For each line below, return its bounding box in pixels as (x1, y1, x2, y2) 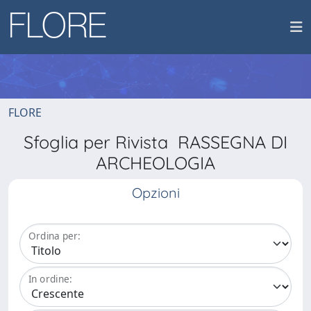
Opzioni (131, 184, 180, 201)
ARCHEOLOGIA (96, 152, 215, 174)
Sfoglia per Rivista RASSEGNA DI (24, 131, 287, 153)
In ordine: (28, 272, 72, 286)
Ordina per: (28, 229, 81, 243)
